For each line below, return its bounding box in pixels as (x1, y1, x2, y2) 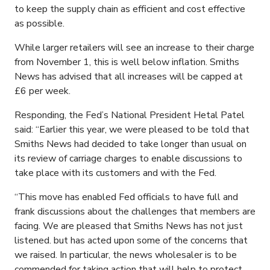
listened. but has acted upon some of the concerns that (14, 234, 248, 248)
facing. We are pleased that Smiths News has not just (14, 219, 243, 233)
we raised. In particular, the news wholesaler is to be (14, 248, 237, 262)
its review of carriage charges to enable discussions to (14, 152, 242, 166)
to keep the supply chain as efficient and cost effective (14, 2, 245, 16)
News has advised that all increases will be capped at (14, 70, 243, 84)
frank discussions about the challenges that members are (14, 205, 256, 219)
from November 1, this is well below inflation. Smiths (14, 55, 239, 69)
